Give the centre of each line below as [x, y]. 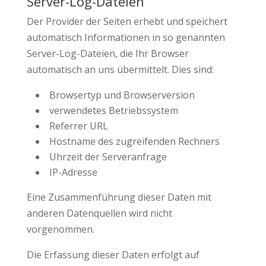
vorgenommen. [60, 229]
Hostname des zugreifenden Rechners [134, 141]
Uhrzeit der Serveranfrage [108, 157]
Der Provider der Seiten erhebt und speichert [127, 21]
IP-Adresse [73, 172]
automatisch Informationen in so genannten [126, 37]
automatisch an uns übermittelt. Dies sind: [120, 69]
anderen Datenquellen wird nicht [99, 213]
